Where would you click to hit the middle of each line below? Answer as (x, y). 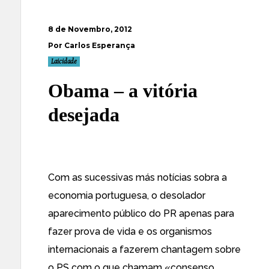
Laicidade (64, 62)
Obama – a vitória (123, 91)
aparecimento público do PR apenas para (141, 213)
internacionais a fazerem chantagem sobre (144, 249)
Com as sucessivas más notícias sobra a (138, 177)
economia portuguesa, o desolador (127, 195)
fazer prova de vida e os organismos (130, 231)
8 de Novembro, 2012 (90, 29)
